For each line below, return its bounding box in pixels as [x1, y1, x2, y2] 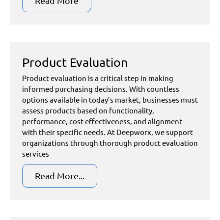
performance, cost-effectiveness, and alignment [22, 116, 182, 126]
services [22, 149, 49, 158]
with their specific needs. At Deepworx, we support [22, 127, 193, 137]
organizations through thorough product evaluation [22, 138, 198, 147]
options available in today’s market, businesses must [22, 95, 198, 104]
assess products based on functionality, [22, 106, 154, 115]
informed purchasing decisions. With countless [22, 84, 179, 93]
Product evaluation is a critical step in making [22, 73, 173, 82]
